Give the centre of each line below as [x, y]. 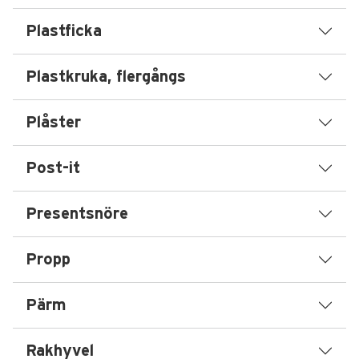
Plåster [53, 123]
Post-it [53, 168]
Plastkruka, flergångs [106, 77]
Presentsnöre [77, 214]
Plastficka [64, 31]
